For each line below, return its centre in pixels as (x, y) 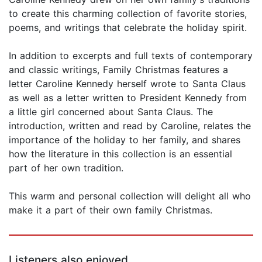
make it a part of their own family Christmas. (111, 210)
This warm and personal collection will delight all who (130, 196)
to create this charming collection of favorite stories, (128, 14)
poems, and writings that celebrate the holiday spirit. (128, 28)
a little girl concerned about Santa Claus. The (111, 112)
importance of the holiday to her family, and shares (125, 140)
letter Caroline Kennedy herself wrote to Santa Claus (127, 84)
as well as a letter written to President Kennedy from (128, 98)
